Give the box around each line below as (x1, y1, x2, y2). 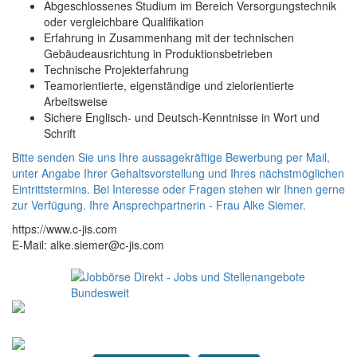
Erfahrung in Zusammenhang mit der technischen (44, 29, 294, 46)
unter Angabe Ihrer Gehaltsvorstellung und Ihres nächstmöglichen (12, 165, 344, 182)
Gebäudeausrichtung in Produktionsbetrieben (44, 45, 273, 62)
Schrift (44, 125, 76, 142)
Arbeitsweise (44, 93, 108, 110)
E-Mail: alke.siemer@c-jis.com (12, 237, 164, 253)
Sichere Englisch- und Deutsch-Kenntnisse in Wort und (44, 109, 320, 126)
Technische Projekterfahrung (44, 61, 189, 78)
